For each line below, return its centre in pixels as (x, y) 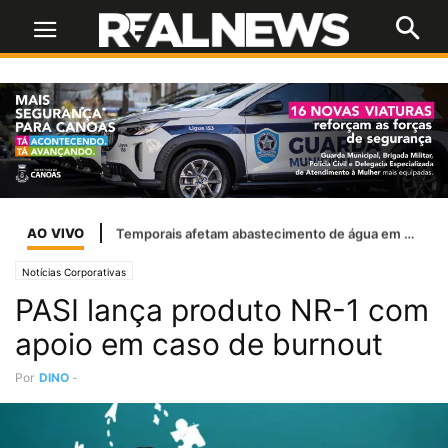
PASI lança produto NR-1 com (222, 310)
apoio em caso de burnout (199, 344)
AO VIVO (56, 232)
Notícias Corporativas (74, 272)
